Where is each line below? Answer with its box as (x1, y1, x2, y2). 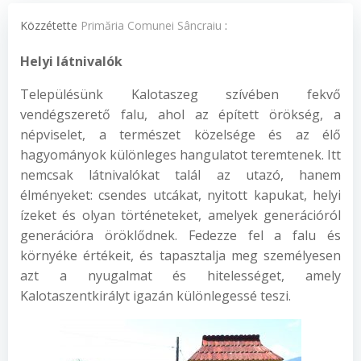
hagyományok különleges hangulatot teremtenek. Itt (20, 146, 341, 164)
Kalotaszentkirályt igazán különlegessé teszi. (20, 287, 291, 305)
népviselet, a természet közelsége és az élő (20, 126, 341, 143)
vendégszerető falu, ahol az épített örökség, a (20, 106, 341, 123)
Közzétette (20, 18, 81, 33)
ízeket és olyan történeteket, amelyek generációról (20, 206, 341, 224)
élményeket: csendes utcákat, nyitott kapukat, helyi (20, 186, 341, 204)
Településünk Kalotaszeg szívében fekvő (20, 85, 341, 103)
